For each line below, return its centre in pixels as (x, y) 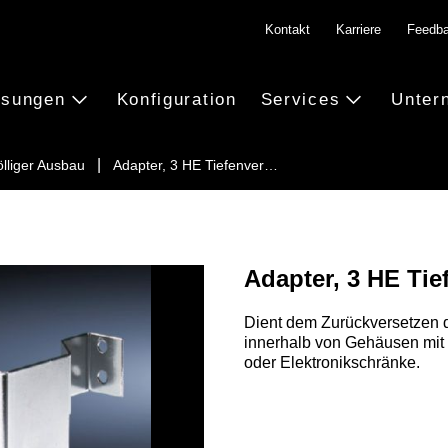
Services (300, 99)
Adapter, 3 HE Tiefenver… (195, 165)
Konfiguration (176, 99)
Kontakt (287, 29)
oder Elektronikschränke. (332, 362)
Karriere (358, 29)
